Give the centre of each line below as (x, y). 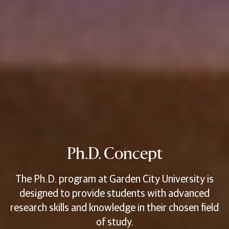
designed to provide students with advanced (114, 194)
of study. (114, 223)
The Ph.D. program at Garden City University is (114, 180)
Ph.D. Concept (114, 155)
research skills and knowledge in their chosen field (114, 208)
